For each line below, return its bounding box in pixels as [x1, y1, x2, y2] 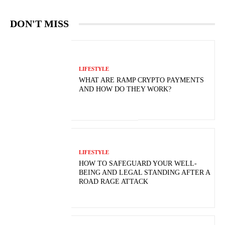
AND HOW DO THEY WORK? [79, 85, 172, 93]
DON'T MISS [10, 18, 69, 30]
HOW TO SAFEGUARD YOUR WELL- [79, 159, 197, 167]
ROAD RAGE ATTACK [79, 177, 149, 185]
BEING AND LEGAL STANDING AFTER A [79, 168, 211, 176]
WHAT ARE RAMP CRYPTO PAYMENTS [79, 76, 204, 84]
